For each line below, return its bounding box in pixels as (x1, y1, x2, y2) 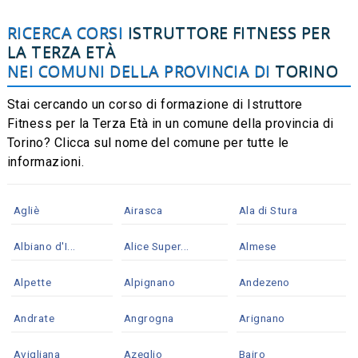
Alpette (13, 275, 52, 288)
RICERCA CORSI (6, 21, 128, 43)
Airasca (123, 203, 163, 217)
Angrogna (123, 311, 174, 324)
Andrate (13, 311, 55, 324)
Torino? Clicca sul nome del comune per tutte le (6, 134, 289, 150)
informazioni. (6, 153, 85, 169)
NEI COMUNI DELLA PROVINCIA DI (6, 59, 276, 82)
